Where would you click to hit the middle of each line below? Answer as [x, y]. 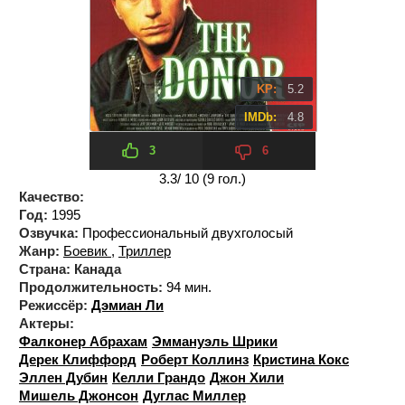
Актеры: [47, 323]
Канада [98, 268]
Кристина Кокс [301, 359]
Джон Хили [247, 377]
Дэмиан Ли [127, 305]
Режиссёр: [53, 305]
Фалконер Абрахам [83, 341]
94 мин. [187, 287]
